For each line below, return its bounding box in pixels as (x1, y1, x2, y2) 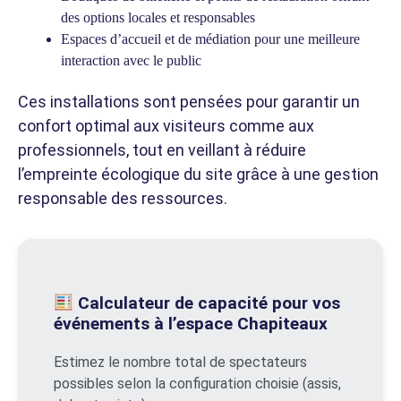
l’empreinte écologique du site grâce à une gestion (18, 164, 379, 183)
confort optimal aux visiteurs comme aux (18, 115, 314, 135)
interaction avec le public (61, 52, 201, 68)
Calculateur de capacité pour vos (73, 292, 340, 313)
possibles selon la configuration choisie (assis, (54, 374, 341, 392)
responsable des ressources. (18, 188, 227, 208)
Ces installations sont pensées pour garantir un (18, 91, 360, 111)
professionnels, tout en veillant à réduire (18, 140, 306, 159)
